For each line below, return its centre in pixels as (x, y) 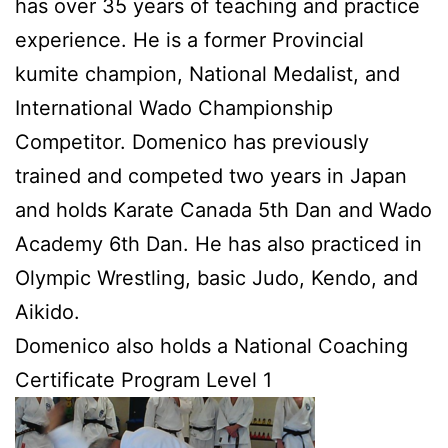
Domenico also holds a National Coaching (211, 345)
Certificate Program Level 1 (143, 379)
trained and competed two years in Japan (211, 175)
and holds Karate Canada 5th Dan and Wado (223, 209)
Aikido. (47, 311)
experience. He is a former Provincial (189, 39)
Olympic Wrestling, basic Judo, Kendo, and (216, 277)
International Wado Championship (174, 107)
